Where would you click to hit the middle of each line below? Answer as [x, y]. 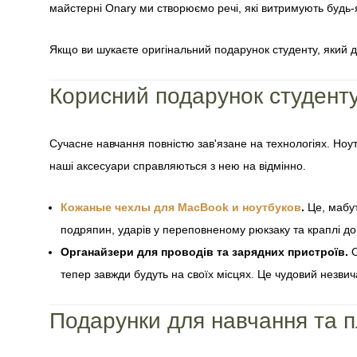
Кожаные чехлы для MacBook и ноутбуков [181, 207]
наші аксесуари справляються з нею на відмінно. [178, 166]
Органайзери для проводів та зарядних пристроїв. [204, 252]
